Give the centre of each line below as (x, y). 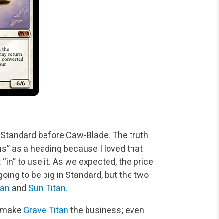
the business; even (106, 210)
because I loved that (102, 149)
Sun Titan (47, 188)
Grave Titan (46, 210)
